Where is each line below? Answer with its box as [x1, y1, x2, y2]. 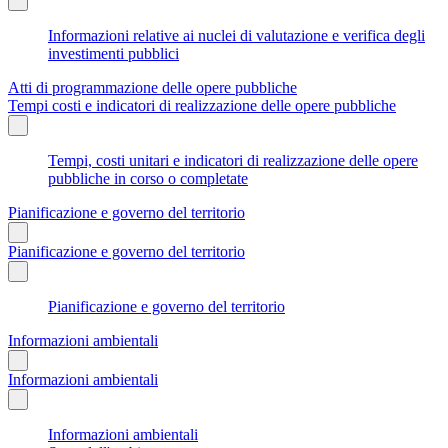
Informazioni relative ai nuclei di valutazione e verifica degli [48, 26, 425, 44]
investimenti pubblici [48, 44, 179, 62]
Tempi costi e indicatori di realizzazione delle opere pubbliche [8, 96, 396, 114]
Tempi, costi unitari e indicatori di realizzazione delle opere [48, 151, 418, 169]
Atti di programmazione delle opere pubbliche [8, 78, 297, 96]
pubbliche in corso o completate [48, 169, 248, 187]
